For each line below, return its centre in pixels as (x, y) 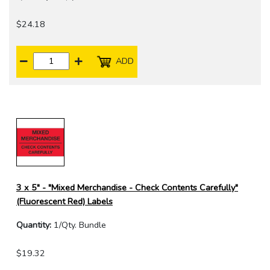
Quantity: (34, 225)
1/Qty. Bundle (79, 225)
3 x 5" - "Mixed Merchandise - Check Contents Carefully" (127, 188)
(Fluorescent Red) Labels (64, 202)
